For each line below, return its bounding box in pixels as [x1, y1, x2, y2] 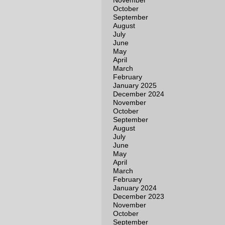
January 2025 [113, 81, 157, 89]
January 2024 [113, 184, 157, 192]
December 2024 [113, 90, 164, 98]
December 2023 [113, 192, 164, 200]
